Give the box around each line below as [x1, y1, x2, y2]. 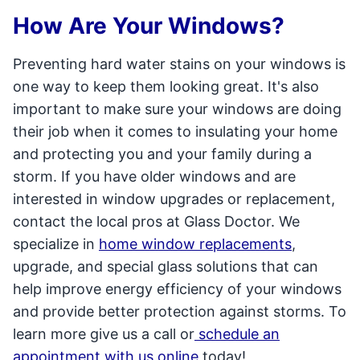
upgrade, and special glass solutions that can [13, 257, 318, 275]
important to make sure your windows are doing [13, 100, 342, 117]
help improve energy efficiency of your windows [13, 280, 342, 297]
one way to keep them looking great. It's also [13, 77, 319, 95]
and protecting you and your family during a [13, 145, 312, 162]
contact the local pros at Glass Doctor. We [13, 212, 300, 230]
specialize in [13, 235, 99, 252]
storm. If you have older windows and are [13, 167, 296, 185]
